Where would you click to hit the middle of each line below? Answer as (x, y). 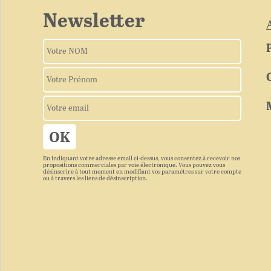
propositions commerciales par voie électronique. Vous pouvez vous (134, 165)
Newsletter (94, 22)
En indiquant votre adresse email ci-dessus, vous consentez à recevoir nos (142, 159)
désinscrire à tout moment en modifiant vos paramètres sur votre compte (142, 172)
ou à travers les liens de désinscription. (95, 179)
